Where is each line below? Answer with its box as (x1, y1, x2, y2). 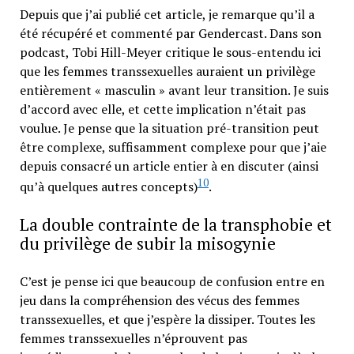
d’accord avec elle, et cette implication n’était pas (19, 100, 306, 118)
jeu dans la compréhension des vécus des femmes (19, 292, 299, 310)
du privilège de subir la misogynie (19, 232, 276, 255)
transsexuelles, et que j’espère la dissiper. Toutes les (19, 311, 315, 329)
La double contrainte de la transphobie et (19, 213, 332, 236)
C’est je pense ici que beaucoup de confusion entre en (19, 273, 325, 291)
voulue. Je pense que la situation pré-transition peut (19, 119, 319, 137)
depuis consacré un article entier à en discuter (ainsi (19, 156, 318, 175)
